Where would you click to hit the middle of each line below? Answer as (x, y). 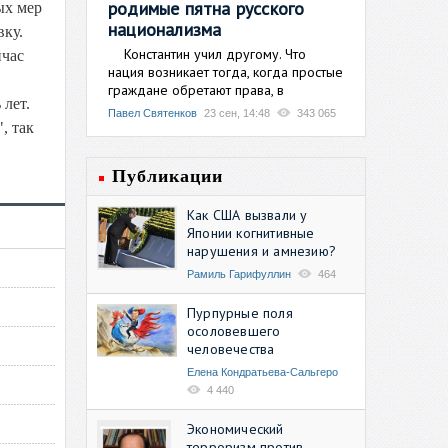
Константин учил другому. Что (207, 53)
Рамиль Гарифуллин (239, 273)
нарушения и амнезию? (261, 250)
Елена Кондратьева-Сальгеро (262, 371)
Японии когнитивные (251, 232)
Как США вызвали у (247, 214)
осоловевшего (234, 330)
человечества (231, 348)
